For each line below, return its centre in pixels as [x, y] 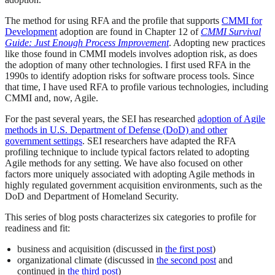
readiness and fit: [37, 228]
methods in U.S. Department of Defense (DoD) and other [116, 130]
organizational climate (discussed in [87, 260]
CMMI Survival [231, 32]
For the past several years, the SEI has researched [101, 119]
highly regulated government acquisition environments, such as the [134, 185]
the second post [186, 260]
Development [31, 32]
